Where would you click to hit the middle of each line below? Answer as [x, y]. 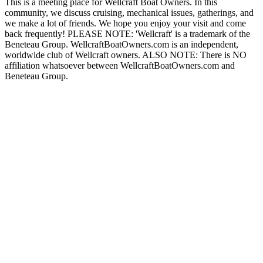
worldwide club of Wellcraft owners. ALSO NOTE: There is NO [126, 55]
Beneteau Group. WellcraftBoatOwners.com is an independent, [122, 45]
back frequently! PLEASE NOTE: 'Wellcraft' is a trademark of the [127, 34]
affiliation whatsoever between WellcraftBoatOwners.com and [120, 66]
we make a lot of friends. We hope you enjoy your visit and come [125, 23]
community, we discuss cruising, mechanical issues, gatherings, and [129, 13]
